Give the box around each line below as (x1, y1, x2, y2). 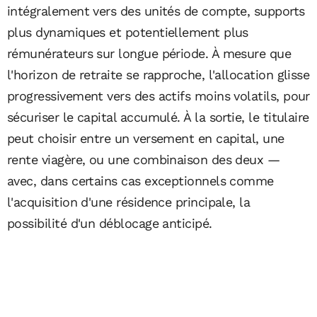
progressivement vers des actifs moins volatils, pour (7, 88, 310, 104)
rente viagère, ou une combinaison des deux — (7, 152, 280, 168)
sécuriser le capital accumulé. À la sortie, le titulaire (7, 110, 309, 125)
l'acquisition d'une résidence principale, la (7, 195, 250, 210)
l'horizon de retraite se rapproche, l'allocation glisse (7, 67, 310, 83)
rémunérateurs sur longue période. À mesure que (7, 46, 292, 62)
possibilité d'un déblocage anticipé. (7, 216, 212, 231)
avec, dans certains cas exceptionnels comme (7, 173, 274, 189)
